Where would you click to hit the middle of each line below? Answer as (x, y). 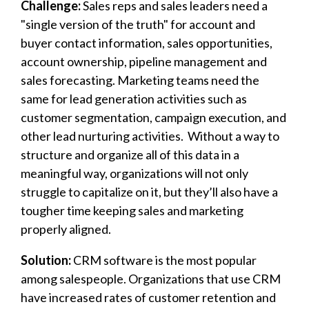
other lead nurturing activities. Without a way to (150, 136)
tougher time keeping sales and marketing (132, 210)
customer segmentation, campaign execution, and (153, 117)
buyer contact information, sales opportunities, (147, 42)
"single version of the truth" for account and (138, 24)
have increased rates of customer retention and (148, 297)
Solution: (46, 260)
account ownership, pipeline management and (144, 61)
